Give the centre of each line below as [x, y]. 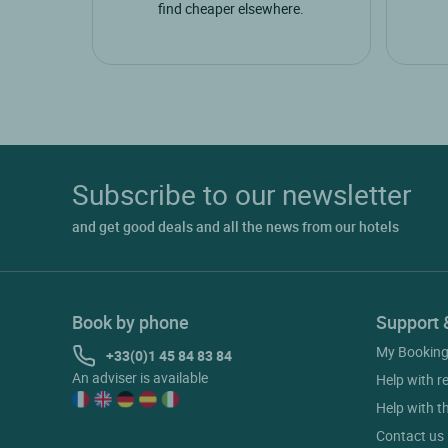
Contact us [409, 436]
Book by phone [130, 322]
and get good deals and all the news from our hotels [235, 227]
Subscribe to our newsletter [241, 194]
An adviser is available [140, 378]
